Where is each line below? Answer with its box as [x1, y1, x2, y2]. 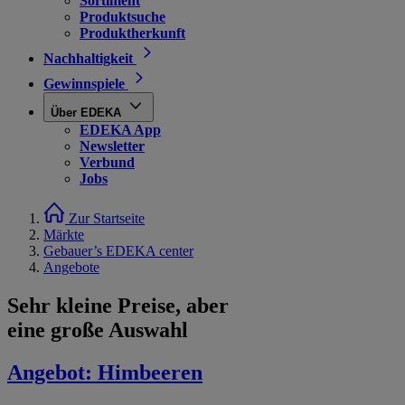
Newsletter [80, 138, 145, 154]
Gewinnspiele [43, 76, 125, 91]
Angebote [43, 259, 99, 275]
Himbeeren [92, 360, 202, 384]
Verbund [80, 155, 135, 170]
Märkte [43, 227, 84, 242]
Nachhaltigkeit [43, 51, 133, 66]
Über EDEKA [51, 106, 121, 119]
